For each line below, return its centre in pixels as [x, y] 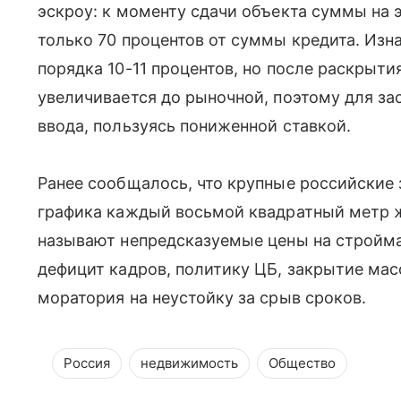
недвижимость [189, 363]
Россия [87, 363]
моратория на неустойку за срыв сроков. [202, 297]
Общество [302, 363]
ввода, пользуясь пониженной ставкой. [194, 125]
